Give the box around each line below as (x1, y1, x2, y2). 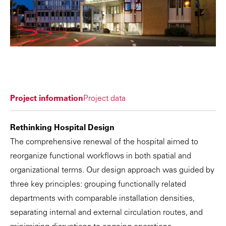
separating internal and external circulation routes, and (10, 209, 203, 217)
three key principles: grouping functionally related (10, 181, 186, 189)
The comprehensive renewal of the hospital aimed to (10, 138, 198, 147)
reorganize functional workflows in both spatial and (10, 152, 191, 161)
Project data (83, 95, 126, 103)
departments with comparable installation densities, (10, 195, 195, 203)
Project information (10, 95, 83, 103)
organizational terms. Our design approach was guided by (10, 166, 214, 175)
